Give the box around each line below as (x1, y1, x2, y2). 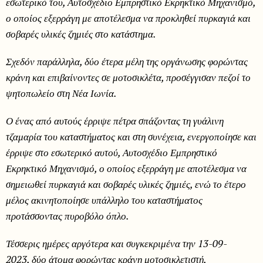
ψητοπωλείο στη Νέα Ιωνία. (6, 86, 119, 100)
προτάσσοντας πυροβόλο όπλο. (6, 208, 131, 222)
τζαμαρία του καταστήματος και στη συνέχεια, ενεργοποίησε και (6, 129, 257, 143)
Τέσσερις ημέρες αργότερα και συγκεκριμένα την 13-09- (6, 236, 227, 250)
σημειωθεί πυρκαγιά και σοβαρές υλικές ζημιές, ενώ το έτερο (6, 177, 246, 191)
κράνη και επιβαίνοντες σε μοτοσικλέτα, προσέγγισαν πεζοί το (6, 70, 251, 84)
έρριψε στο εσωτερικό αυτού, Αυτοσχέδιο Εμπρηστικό (6, 145, 217, 159)
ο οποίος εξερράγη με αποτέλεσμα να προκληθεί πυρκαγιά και (6, 11, 251, 25)
